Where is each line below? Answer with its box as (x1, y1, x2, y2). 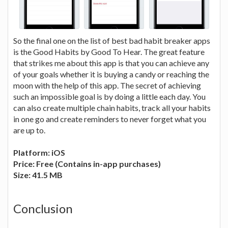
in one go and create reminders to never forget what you (13, 114, 206, 124)
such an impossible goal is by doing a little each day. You (13, 92, 206, 102)
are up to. (13, 125, 45, 135)
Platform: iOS (13, 148, 65, 158)
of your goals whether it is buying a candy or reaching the (13, 69, 209, 79)
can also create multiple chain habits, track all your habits (13, 103, 211, 113)
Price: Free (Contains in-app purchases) (13, 159, 161, 169)
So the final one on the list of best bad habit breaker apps (13, 36, 210, 46)
